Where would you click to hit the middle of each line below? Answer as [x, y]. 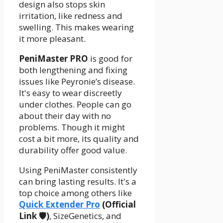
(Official [118, 204]
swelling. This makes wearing [76, 27]
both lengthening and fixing [73, 70]
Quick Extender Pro [59, 204]
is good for [110, 58]
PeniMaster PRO [54, 58]
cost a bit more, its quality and [79, 138]
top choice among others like [75, 193]
